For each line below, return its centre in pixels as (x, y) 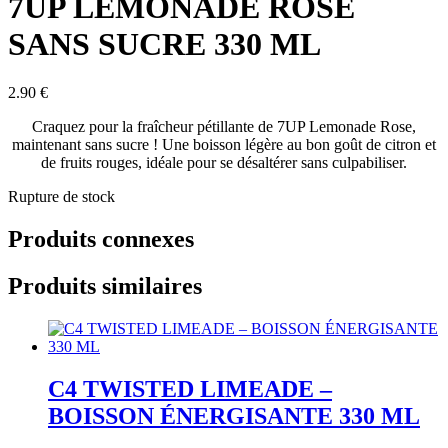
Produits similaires (105, 285)
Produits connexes (101, 238)
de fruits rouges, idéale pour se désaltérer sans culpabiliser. (224, 163)
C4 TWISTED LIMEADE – (190, 388)
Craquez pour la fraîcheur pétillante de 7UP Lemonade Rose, (224, 127)
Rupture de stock (61, 197)
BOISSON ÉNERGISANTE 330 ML (234, 415)
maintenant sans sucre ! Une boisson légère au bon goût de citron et (224, 145)
